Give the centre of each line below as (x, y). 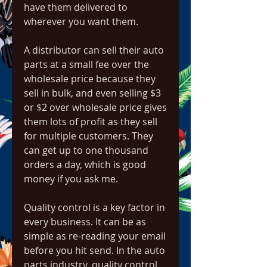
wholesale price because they (90, 79)
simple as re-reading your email (95, 236)
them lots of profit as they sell (91, 122)
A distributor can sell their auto (94, 50)
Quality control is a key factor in (94, 207)
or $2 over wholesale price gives (95, 107)
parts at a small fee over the (86, 64)
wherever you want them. (81, 21)
